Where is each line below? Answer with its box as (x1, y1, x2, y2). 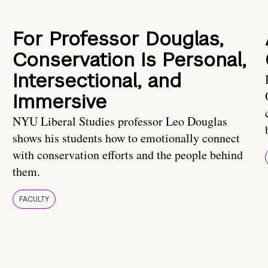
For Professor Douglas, (13, 26, 224, 51)
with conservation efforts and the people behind (13, 147, 243, 163)
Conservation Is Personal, (13, 47, 246, 72)
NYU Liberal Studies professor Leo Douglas (13, 113, 227, 130)
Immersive (13, 89, 106, 114)
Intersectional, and (13, 68, 181, 93)
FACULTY (19, 194, 49, 205)
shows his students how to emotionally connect (13, 130, 240, 147)
